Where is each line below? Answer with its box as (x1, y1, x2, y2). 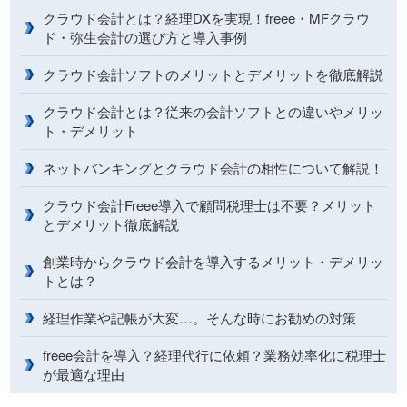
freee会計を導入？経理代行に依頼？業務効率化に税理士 (43, 344, 387, 364)
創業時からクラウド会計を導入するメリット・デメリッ (43, 251, 384, 271)
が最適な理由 (43, 363, 125, 383)
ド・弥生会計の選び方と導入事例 (43, 26, 248, 46)
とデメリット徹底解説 (43, 213, 180, 233)
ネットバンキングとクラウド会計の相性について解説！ (43, 157, 384, 177)
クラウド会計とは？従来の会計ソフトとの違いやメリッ (43, 101, 384, 121)
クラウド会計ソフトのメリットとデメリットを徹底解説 (43, 64, 384, 84)
